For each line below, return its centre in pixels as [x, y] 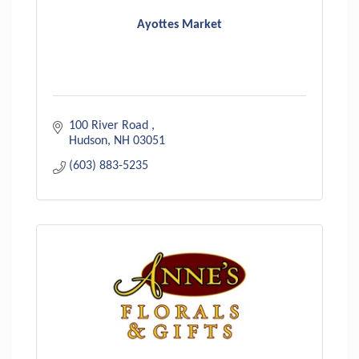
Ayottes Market [179, 25]
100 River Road [110, 125]
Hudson [88, 141]
